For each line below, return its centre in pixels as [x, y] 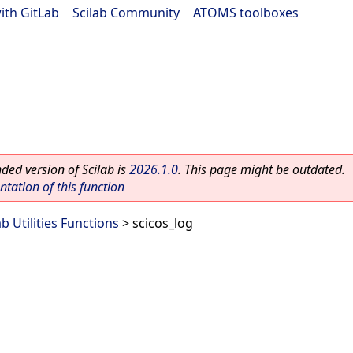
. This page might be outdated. [262, 169]
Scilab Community [126, 13]
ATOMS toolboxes [246, 13]
